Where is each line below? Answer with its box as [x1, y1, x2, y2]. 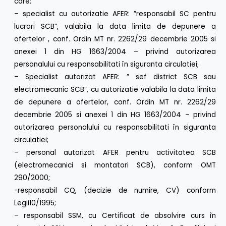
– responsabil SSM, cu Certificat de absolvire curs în [14, 210, 216, 220]
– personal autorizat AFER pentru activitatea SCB [14, 147, 216, 157]
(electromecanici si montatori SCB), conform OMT [14, 160, 216, 170]
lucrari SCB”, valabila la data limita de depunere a [14, 21, 216, 31]
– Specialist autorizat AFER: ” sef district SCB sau [14, 72, 216, 82]
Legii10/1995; [14, 198, 56, 208]
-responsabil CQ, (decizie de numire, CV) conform [14, 185, 216, 195]
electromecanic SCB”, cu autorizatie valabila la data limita [14, 84, 216, 94]
